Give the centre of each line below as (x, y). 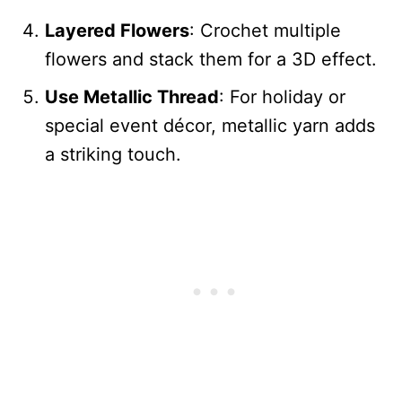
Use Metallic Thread (132, 96)
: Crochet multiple (265, 30)
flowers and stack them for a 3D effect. (211, 59)
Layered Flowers (117, 30)
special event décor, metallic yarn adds (210, 125)
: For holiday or (282, 96)
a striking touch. (113, 154)
